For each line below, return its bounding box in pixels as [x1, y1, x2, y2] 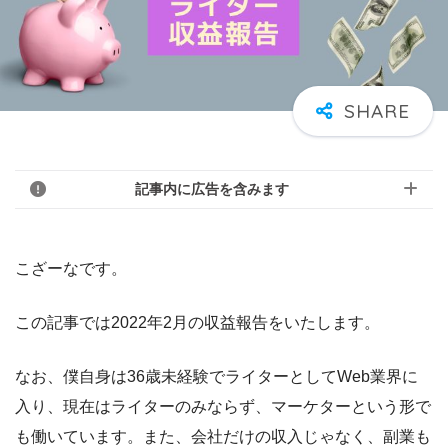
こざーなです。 [15, 259, 127, 277]
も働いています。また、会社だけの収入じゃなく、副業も [15, 427, 431, 445]
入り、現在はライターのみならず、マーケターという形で [15, 397, 431, 415]
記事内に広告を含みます [135, 181, 289, 198]
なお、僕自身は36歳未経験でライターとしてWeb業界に [15, 367, 418, 385]
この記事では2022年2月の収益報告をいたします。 [15, 313, 380, 331]
